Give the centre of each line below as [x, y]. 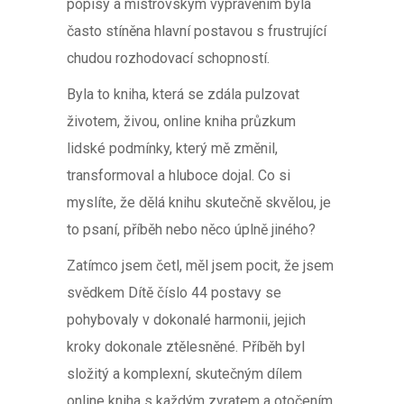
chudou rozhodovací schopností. [168, 58]
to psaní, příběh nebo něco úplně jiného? [191, 230]
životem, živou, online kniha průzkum [181, 121]
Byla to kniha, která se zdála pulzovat [183, 94]
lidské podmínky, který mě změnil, [172, 148]
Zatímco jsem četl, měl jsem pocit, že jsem [200, 266]
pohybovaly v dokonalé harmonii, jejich [186, 320]
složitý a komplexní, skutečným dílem [184, 374]
